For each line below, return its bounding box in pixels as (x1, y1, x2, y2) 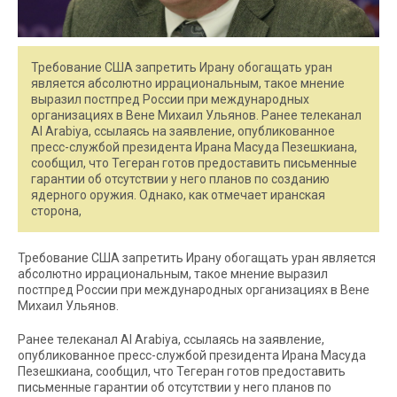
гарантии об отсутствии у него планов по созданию (31, 171, 330, 186)
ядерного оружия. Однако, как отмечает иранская (31, 187, 325, 202)
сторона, (31, 203, 82, 218)
